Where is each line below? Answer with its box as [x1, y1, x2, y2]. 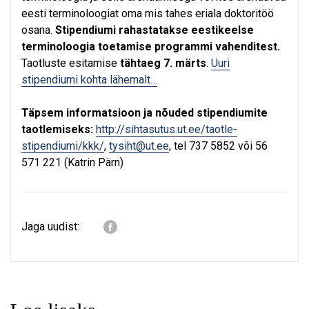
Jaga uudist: [21, 220, 79, 233]
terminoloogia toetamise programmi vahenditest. [21, 40, 280, 53]
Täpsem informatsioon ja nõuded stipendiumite [21, 106, 268, 119]
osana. [21, 23, 52, 37]
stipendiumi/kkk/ [21, 139, 104, 152]
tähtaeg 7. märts [120, 57, 206, 70]
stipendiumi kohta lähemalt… [21, 73, 157, 86]
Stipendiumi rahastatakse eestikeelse [52, 23, 254, 37]
